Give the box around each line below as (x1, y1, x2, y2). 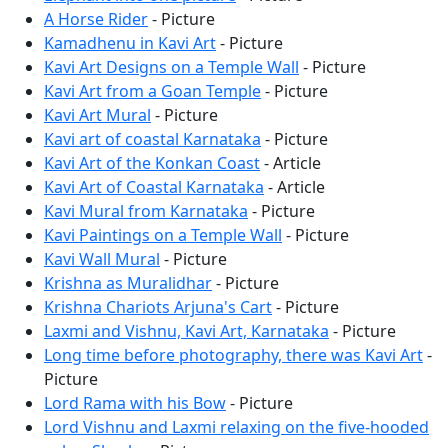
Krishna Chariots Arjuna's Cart (44, 295, 272, 318)
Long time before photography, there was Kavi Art (44, 343, 423, 366)
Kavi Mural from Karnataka (44, 199, 248, 222)
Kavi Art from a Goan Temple (44, 79, 261, 102)
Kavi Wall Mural (44, 247, 160, 270)
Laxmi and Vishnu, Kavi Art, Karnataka (44, 319, 329, 342)
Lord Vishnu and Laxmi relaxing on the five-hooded (44, 415, 429, 438)
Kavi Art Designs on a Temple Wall (44, 55, 299, 78)
